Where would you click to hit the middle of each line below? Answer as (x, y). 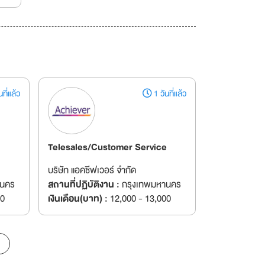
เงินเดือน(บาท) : (77, 199)
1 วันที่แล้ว (169, 93)
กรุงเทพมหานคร (150, 185)
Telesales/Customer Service (107, 147)
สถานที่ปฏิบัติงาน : (83, 185)
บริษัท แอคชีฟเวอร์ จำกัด (92, 170)
